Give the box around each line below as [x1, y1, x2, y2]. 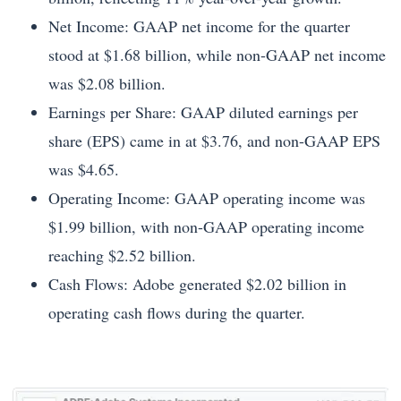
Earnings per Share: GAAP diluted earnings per [48, 100, 358, 123]
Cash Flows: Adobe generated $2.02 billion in [48, 272, 346, 294]
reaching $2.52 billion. [48, 243, 196, 266]
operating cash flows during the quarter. [48, 301, 305, 323]
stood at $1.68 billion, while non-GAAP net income [48, 43, 386, 65]
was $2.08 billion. [48, 72, 166, 94]
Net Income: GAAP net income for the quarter [48, 14, 350, 37]
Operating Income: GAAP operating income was [48, 186, 365, 209]
